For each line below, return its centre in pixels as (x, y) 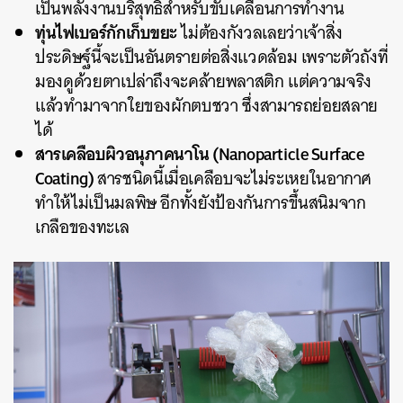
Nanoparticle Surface (291, 153)
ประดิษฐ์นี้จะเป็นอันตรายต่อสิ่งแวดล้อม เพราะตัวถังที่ (212, 57)
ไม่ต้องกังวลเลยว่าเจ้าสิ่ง (260, 32)
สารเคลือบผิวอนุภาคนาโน (124, 153)
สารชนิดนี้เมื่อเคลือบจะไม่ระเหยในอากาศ (234, 178)
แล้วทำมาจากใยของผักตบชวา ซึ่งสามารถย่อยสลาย (207, 105)
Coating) (66, 178)
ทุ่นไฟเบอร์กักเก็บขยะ (106, 32)
